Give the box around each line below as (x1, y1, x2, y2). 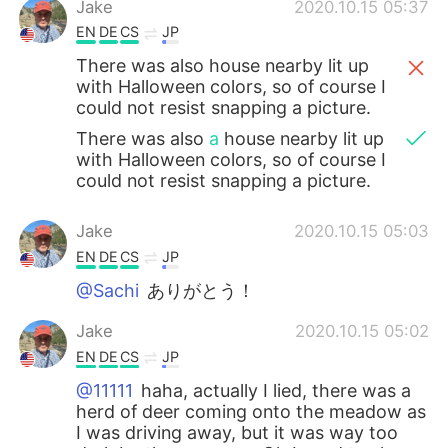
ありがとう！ (142, 279, 256, 301)
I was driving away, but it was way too (76, 421, 399, 443)
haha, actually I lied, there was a (136, 379, 412, 401)
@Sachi (76, 279, 140, 301)
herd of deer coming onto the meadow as (76, 400, 427, 422)
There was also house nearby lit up (76, 55, 370, 77)
